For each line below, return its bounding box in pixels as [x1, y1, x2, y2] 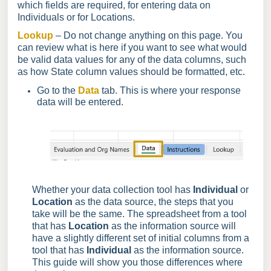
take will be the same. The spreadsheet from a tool [32, 208, 247, 219]
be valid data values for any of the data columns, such [18, 54, 246, 65]
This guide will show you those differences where [32, 256, 243, 267]
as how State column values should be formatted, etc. [18, 67, 245, 77]
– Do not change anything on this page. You [56, 30, 243, 41]
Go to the [37, 85, 78, 96]
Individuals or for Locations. [18, 11, 135, 22]
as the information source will [109, 220, 236, 231]
